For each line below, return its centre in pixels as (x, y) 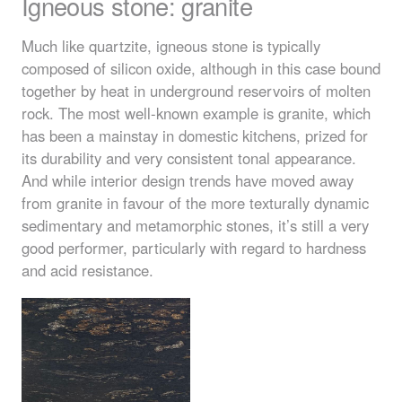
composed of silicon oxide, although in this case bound (201, 69)
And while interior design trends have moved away (188, 181)
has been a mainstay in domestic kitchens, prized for (195, 136)
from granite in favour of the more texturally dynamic (195, 203)
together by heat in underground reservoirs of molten (196, 91)
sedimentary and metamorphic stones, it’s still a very (195, 226)
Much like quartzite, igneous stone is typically (171, 46)
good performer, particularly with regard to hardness (194, 248)
